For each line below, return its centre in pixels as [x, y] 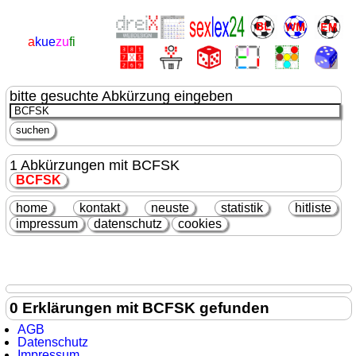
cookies [199, 223]
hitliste [313, 207]
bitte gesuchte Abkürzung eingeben [121, 96]
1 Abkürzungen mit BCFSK [94, 165]
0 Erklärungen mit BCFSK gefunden [140, 308]
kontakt [99, 207]
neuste [170, 207]
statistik [242, 207]
